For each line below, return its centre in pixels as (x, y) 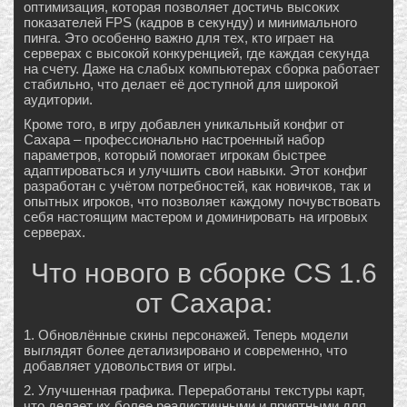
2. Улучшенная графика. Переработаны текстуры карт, (194, 391)
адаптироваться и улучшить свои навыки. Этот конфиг (195, 171)
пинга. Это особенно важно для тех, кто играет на (179, 38)
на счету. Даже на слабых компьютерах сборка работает (202, 69)
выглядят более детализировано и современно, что (185, 351)
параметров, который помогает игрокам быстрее (175, 155)
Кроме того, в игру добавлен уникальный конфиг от (184, 124)
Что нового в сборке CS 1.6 (203, 273)
